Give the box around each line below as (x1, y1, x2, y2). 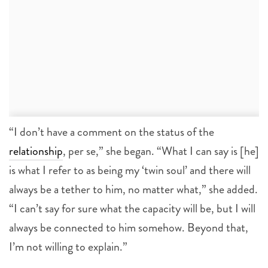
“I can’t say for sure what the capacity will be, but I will (9, 199, 255, 217)
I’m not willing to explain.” (9, 237, 127, 255)
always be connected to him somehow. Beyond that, (9, 218, 248, 236)
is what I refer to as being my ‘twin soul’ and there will (9, 161, 251, 179)
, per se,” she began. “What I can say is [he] (63, 142, 259, 160)
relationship (9, 142, 63, 160)
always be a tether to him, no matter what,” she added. (9, 180, 258, 198)
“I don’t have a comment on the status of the (9, 123, 214, 141)
